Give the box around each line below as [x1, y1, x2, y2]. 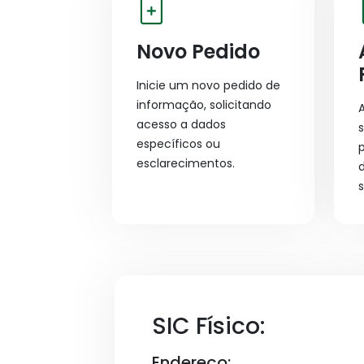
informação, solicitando [136, 97, 271, 113]
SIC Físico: [152, 310, 265, 342]
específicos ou [136, 136, 220, 152]
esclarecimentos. [136, 155, 235, 171]
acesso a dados [136, 116, 226, 132]
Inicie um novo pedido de [136, 77, 280, 93]
